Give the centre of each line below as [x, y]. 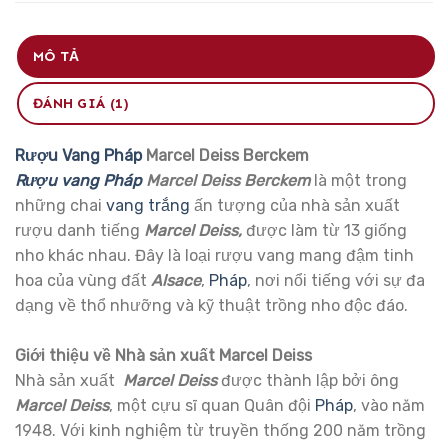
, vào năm [389, 405]
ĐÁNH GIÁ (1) [81, 103]
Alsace [176, 280]
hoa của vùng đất [83, 280]
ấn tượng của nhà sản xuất [295, 205]
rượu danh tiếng [79, 230]
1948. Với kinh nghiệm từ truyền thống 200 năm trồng [220, 430]
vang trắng [148, 205]
